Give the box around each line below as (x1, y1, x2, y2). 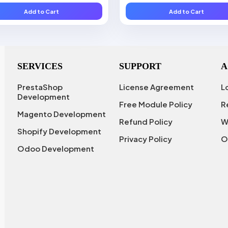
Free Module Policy (119, 99, 192, 109)
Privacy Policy (119, 134, 172, 144)
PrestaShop (17, 82, 63, 92)
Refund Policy (119, 117, 173, 127)
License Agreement (119, 82, 194, 92)
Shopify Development (17, 126, 101, 136)
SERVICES (17, 61, 63, 72)
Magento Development (17, 109, 106, 119)
